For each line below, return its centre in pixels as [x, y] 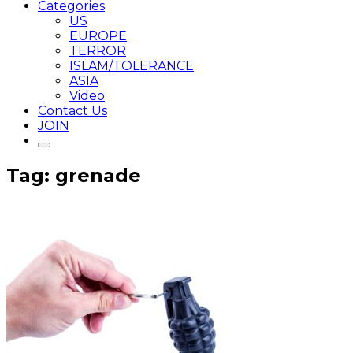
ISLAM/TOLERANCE [132, 66]
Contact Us [72, 111]
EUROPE [98, 36]
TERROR [98, 51]
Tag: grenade [74, 175]
